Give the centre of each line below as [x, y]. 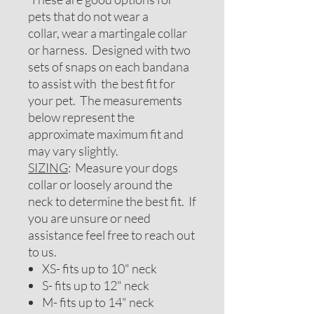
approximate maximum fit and [106, 134]
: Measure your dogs [123, 168]
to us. [42, 252]
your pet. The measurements [105, 100]
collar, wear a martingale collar [108, 33]
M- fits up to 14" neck [98, 302]
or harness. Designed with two [109, 50]
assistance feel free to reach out [111, 235]
